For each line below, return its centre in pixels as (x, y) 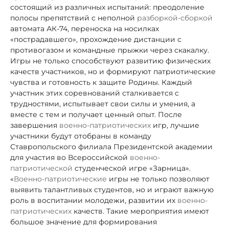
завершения (35, 125)
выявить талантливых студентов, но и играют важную (112, 189)
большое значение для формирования (84, 222)
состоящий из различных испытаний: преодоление (107, 7)
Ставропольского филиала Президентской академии (111, 146)
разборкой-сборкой (175, 18)
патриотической (41, 168)
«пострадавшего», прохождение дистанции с (96, 39)
